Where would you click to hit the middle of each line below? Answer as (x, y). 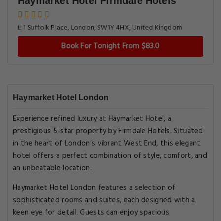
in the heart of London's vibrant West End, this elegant (107, 144)
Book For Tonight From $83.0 (110, 46)
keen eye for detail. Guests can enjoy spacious (91, 213)
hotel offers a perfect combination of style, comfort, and (110, 156)
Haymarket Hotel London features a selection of (94, 188)
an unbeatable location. (52, 168)
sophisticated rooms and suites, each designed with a (104, 200)
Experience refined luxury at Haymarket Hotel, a (92, 119)
